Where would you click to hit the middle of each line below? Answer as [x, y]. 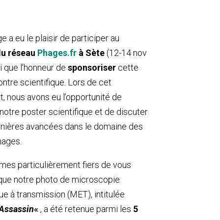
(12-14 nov [126, 53]
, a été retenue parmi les [86, 209]
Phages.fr [57, 53]
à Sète [91, 53]
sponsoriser [92, 67]
